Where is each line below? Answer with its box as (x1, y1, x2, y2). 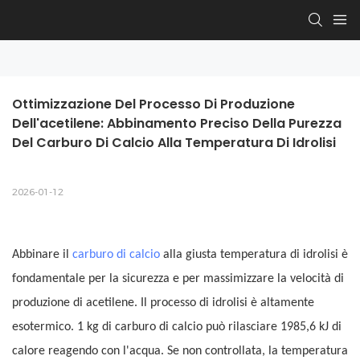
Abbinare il (12, 248, 72, 262)
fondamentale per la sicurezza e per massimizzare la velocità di (12, 272, 344, 286)
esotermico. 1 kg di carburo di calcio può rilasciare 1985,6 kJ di (12, 321, 342, 334)
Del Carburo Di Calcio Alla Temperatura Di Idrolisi (12, 133, 336, 153)
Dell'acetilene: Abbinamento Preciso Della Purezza (12, 114, 342, 133)
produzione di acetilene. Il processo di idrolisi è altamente (12, 297, 314, 310)
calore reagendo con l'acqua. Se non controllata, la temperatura (12, 345, 348, 358)
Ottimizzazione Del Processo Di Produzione (12, 95, 295, 114)
